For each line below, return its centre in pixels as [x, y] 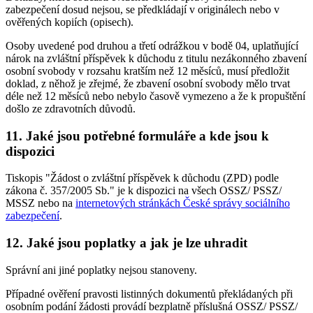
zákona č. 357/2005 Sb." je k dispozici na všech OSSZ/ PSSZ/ [144, 191]
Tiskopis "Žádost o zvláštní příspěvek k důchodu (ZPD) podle [142, 178]
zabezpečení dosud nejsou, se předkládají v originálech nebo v [143, 9]
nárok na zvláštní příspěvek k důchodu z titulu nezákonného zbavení [156, 58]
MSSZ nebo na [41, 203]
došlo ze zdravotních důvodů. [71, 108]
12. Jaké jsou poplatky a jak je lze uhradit [126, 243]
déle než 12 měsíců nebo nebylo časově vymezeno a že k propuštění [155, 96]
